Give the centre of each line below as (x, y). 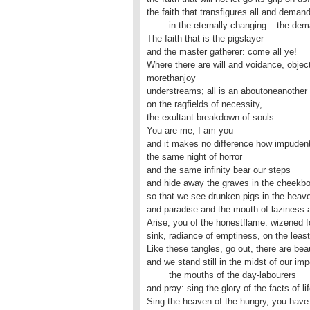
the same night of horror (194, 157)
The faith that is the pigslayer (205, 38)
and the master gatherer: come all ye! (222, 52)
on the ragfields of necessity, (204, 104)
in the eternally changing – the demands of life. (158, 25)
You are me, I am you (190, 130)
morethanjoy (171, 78)
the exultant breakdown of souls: (213, 117)
